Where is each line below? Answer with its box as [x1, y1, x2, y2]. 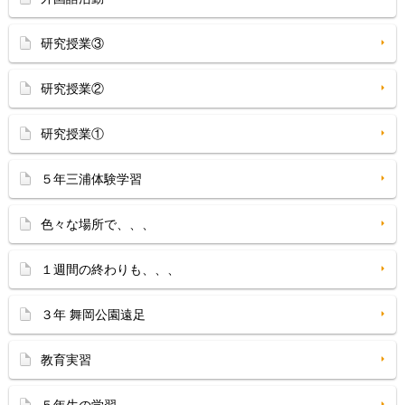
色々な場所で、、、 [41, 217, 155, 231]
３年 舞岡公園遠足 [41, 307, 146, 322]
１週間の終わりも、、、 [41, 262, 180, 277]
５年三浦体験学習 [41, 172, 142, 186]
